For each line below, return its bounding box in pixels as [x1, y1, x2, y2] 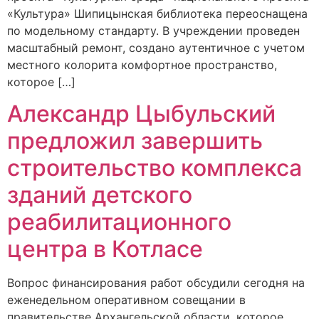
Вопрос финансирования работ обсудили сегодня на [7, 276, 305, 291]
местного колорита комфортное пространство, [7, 57, 277, 72]
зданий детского [7, 181, 192, 209]
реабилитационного [7, 208, 231, 236]
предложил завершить [7, 127, 263, 155]
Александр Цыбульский [7, 100, 276, 128]
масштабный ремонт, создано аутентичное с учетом [7, 40, 305, 55]
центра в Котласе [7, 235, 203, 263]
